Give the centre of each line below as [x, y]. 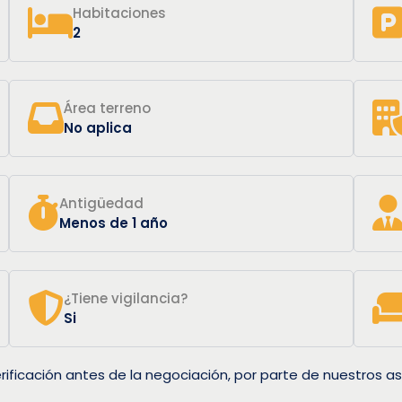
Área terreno [108, 108]
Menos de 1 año [114, 223]
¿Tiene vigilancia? [126, 298]
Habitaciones [120, 13]
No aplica [98, 127]
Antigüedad [102, 203]
